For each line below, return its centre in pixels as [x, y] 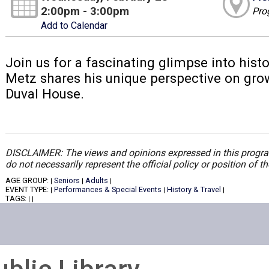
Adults [96, 180]
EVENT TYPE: [28, 189]
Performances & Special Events [107, 189]
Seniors [67, 180]
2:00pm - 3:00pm [85, 11]
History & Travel [194, 189]
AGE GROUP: [28, 180]
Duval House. [44, 94]
